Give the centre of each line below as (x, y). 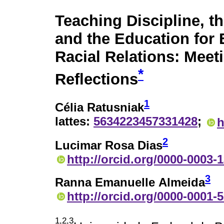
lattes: (74, 121)
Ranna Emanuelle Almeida (130, 182)
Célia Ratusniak (99, 107)
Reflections (96, 79)
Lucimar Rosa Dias (109, 145)
